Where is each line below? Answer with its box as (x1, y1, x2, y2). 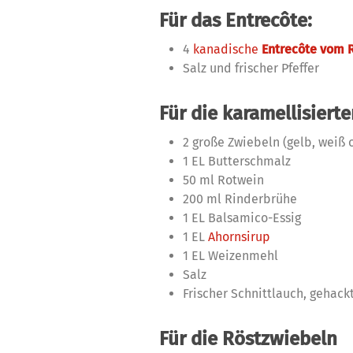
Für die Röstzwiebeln (159, 328, 337, 350)
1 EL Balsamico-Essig (183, 210, 301, 225)
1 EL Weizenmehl (183, 248, 278, 263)
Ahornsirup (208, 229, 270, 244)
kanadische (193, 42, 262, 57)
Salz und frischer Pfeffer (183, 61, 325, 76)
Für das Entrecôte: (159, 9, 312, 32)
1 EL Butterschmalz (183, 154, 291, 169)
